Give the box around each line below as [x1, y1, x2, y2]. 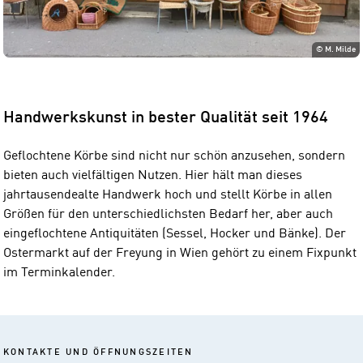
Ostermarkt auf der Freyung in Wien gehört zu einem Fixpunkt [3, 246, 357, 260]
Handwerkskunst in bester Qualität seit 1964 [3, 109, 328, 126]
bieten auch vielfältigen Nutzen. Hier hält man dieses [3, 169, 302, 182]
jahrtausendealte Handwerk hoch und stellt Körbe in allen [3, 188, 332, 202]
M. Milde [325, 45, 357, 53]
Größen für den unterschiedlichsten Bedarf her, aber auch [3, 207, 333, 221]
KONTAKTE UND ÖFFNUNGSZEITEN [3, 347, 194, 357]
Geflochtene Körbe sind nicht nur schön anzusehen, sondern [3, 149, 345, 163]
